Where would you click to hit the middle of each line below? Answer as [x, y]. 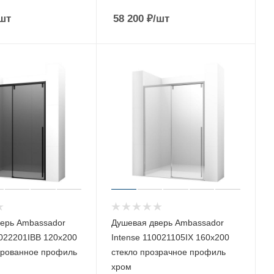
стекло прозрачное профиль [169, 252]
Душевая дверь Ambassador [168, 223]
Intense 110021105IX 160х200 [171, 238]
